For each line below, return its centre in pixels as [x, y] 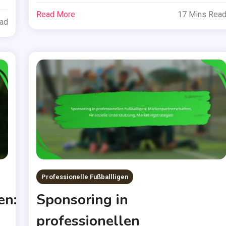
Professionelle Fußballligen [85, 177]
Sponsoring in [82, 200]
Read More [56, 15]
